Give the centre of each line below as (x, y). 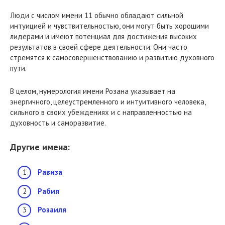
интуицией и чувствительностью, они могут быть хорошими (109, 26)
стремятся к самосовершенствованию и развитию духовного (112, 57)
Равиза (50, 172)
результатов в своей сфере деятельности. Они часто (99, 47)
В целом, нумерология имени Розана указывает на (93, 91)
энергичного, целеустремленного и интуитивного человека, (108, 101)
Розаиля (52, 210)
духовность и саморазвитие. (58, 123)
